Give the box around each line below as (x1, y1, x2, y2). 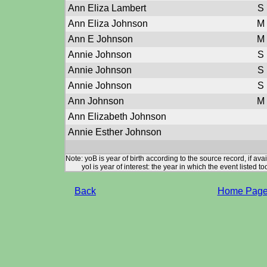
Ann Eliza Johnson (68, 18, 148, 29)
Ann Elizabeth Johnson (68, 111, 166, 122)
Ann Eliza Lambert (68, 3, 146, 13)
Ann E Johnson (68, 34, 133, 44)
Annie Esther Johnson (68, 127, 162, 137)
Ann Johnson (68, 96, 124, 106)
